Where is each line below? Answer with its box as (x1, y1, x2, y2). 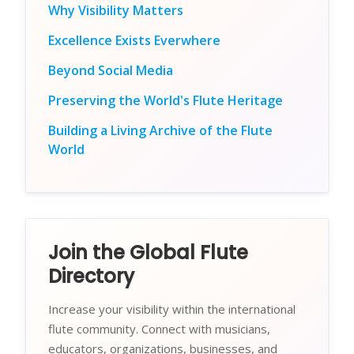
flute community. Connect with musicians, (48, 321, 270, 337)
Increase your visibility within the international (48, 301, 296, 318)
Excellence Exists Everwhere (48, 32, 220, 50)
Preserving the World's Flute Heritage (48, 92, 283, 110)
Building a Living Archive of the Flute (48, 122, 273, 140)
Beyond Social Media (48, 62, 173, 80)
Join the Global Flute (48, 239, 248, 266)
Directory (48, 263, 134, 290)
